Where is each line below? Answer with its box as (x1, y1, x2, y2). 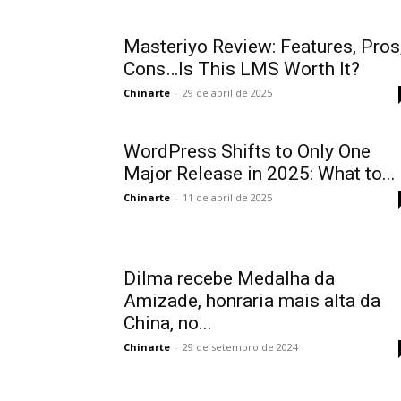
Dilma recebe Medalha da (124, 268, 335, 289)
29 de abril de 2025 (183, 86, 272, 99)
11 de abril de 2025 (183, 191, 272, 204)
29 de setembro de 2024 (183, 340, 298, 354)
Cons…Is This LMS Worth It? (124, 58, 360, 80)
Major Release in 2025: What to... (124, 163, 396, 184)
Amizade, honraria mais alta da (124, 290, 380, 311)
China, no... (124, 312, 212, 334)
